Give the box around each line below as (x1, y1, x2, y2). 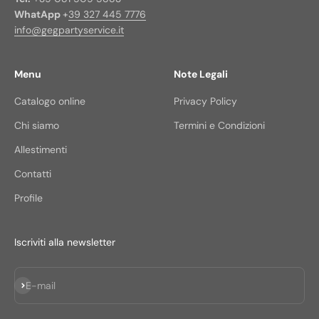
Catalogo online (14, 94, 85, 108)
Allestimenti (14, 142, 67, 156)
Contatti (14, 167, 51, 180)
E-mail (26, 278, 56, 292)
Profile (14, 191, 43, 204)
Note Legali (174, 67, 228, 80)
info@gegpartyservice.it (14, 23, 124, 36)
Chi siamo (14, 118, 59, 132)
